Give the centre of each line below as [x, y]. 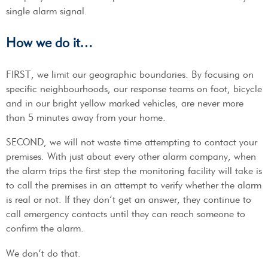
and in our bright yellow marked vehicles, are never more [125, 103]
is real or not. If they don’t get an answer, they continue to [129, 200]
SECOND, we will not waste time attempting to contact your [132, 142]
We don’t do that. [43, 253]
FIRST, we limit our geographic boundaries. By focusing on [130, 74]
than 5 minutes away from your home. [86, 117]
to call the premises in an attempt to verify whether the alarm [134, 185]
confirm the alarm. [45, 229]
